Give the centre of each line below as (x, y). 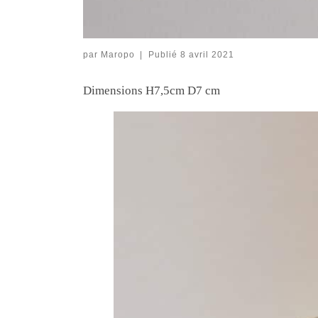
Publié (164, 54)
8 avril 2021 (207, 54)
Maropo (118, 54)
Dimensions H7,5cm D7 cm (152, 90)
